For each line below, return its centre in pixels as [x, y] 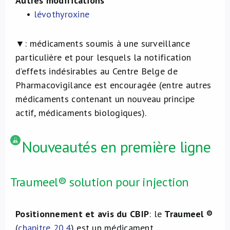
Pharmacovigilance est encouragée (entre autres [113, 85]
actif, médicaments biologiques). [81, 113]
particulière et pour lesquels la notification [103, 57]
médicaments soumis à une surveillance [110, 43]
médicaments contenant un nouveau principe [105, 99]
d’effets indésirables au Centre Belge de [97, 71]
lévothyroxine [62, 14]
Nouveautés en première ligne [116, 147]
